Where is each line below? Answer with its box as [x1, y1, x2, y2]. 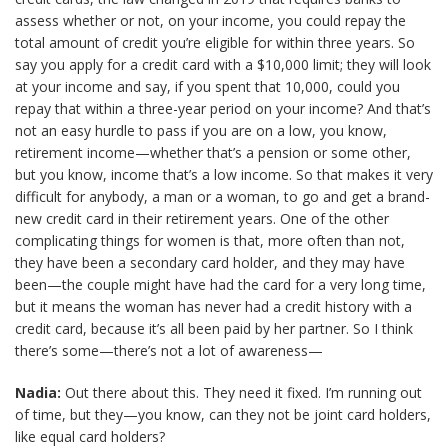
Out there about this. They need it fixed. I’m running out [61, 383, 422, 402]
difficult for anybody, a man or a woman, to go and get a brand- [15, 187, 430, 206]
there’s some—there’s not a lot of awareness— [15, 341, 323, 360]
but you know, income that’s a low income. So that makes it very [15, 165, 433, 184]
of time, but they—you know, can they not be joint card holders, [15, 405, 431, 424]
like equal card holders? [15, 427, 165, 446]
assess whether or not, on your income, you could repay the [15, 11, 406, 30]
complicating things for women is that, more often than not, [15, 231, 405, 250]
